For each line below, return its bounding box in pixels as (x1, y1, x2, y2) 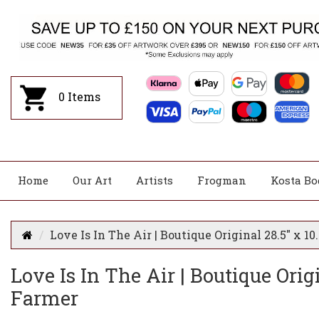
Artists (136, 173, 173, 187)
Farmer (11, 285, 78, 310)
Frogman (197, 173, 246, 187)
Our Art (73, 173, 112, 187)
